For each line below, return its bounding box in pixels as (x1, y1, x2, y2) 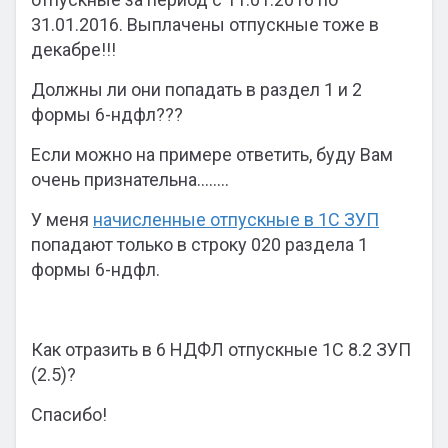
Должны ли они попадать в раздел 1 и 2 (31, 79, 362, 100)
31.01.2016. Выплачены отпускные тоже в (31, 14, 379, 35)
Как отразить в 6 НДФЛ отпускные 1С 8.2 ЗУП (31, 339, 411, 360)
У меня (31, 209, 93, 230)
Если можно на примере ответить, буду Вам (31, 144, 393, 165)
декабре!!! (31, 39, 116, 60)
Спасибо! (31, 404, 107, 425)
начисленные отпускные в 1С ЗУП (93, 209, 379, 230)
